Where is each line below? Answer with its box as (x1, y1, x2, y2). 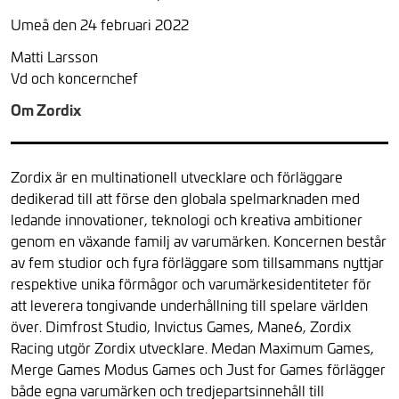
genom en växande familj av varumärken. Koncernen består (11, 231, 387, 250)
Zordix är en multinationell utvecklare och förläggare (11, 167, 343, 186)
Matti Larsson (11, 46, 98, 66)
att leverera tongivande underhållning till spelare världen (11, 295, 368, 314)
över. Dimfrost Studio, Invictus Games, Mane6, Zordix (11, 316, 351, 336)
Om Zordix (11, 98, 81, 120)
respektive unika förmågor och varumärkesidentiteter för (11, 273, 371, 293)
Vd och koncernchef (11, 68, 138, 87)
